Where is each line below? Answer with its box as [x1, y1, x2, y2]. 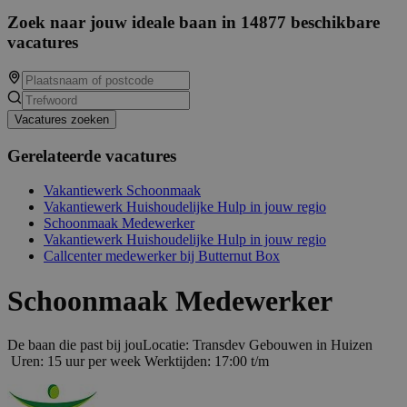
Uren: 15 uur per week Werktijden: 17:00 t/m [7, 353, 269, 370]
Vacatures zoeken [15, 112, 109, 126]
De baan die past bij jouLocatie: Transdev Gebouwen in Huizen [7, 337, 372, 353]
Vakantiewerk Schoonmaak [44, 183, 201, 199]
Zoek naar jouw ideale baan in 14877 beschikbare [7, 13, 380, 33]
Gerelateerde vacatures [7, 145, 176, 165]
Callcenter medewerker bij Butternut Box [44, 248, 280, 264]
